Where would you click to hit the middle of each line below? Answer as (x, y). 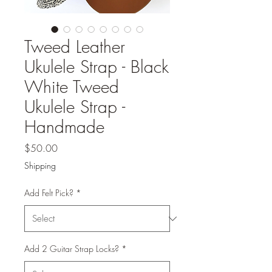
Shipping (40, 165)
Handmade (64, 127)
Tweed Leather (75, 46)
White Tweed (72, 87)
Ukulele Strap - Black (97, 66)
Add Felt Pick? (49, 193)
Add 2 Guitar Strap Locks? (72, 249)
